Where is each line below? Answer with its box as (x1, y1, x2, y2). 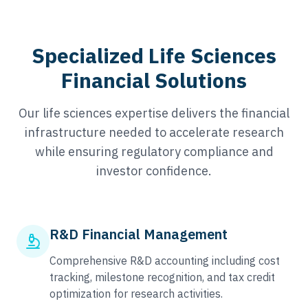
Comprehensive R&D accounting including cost (49, 254, 280, 267)
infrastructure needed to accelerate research (24, 124, 284, 140)
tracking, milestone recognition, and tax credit (49, 270, 275, 284)
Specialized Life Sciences (32, 42, 276, 69)
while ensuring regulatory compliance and (34, 144, 274, 159)
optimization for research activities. (49, 287, 223, 300)
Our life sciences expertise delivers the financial (19, 105, 289, 121)
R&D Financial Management (49, 225, 228, 243)
